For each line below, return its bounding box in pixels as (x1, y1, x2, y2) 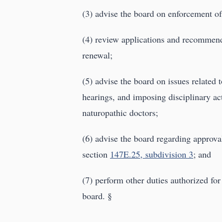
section (82, 148, 110, 161)
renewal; (82, 49, 112, 61)
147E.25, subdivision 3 (110, 148, 193, 161)
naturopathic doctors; (82, 107, 158, 119)
